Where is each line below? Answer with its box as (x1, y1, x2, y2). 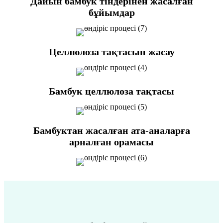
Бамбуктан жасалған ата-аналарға (33, 125, 190, 136)
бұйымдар (88, 7, 135, 18)
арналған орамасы (69, 136, 154, 147)
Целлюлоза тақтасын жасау (48, 46, 175, 57)
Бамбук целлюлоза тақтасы (49, 86, 174, 97)
